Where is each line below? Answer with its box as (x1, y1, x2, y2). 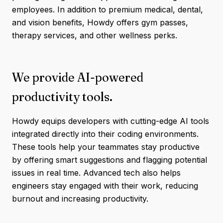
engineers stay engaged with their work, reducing (12, 181, 198, 191)
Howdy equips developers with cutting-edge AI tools (12, 116, 209, 126)
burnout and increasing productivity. (12, 194, 148, 204)
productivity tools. (12, 90, 112, 104)
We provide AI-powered (12, 70, 143, 85)
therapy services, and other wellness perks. (12, 30, 177, 40)
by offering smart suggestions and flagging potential (12, 155, 207, 165)
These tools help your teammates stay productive (12, 142, 200, 152)
